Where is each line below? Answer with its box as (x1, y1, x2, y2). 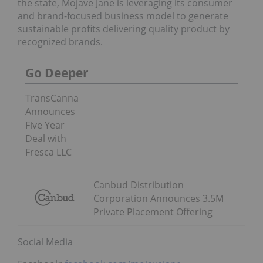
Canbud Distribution (93, 178, 184, 192)
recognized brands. (18, 35, 103, 49)
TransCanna (25, 92, 79, 105)
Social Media (18, 235, 73, 249)
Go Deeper (25, 65, 89, 82)
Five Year (25, 119, 65, 132)
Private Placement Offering (93, 205, 213, 219)
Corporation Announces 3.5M (93, 192, 224, 205)
